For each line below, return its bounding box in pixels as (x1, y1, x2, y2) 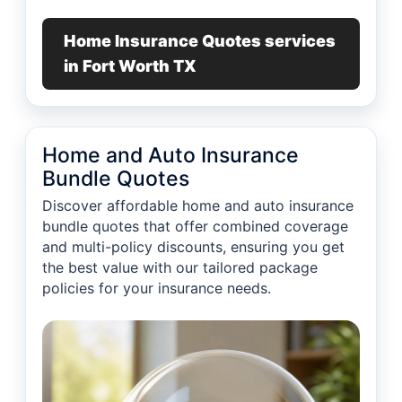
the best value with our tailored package (42, 258, 318, 277)
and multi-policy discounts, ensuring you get (42, 238, 345, 257)
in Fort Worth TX (64, 57, 197, 76)
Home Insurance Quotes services (64, 31, 336, 51)
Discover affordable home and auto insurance (42, 197, 354, 215)
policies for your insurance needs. (42, 279, 271, 298)
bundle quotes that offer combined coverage (42, 217, 348, 236)
